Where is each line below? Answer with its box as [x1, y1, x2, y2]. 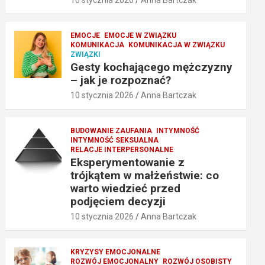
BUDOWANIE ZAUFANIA [70, 126, 153, 135]
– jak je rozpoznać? [70, 73, 172, 87]
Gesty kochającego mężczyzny [70, 60, 233, 74]
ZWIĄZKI [70, 50, 101, 59]
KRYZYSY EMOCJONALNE [70, 247, 161, 256]
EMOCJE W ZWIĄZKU [104, 31, 177, 40]
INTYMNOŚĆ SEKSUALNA [70, 135, 159, 144]
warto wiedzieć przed [70, 181, 181, 195]
